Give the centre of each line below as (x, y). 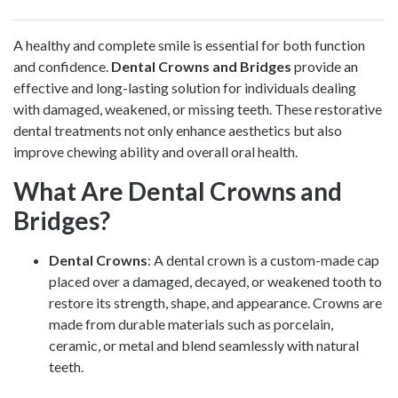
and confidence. (62, 66)
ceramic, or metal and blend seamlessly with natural (204, 345)
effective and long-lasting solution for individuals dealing (185, 87)
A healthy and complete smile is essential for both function (189, 44)
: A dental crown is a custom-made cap (263, 259)
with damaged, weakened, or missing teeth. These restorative (198, 108)
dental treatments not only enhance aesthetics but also (178, 130)
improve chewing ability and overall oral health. (155, 151)
